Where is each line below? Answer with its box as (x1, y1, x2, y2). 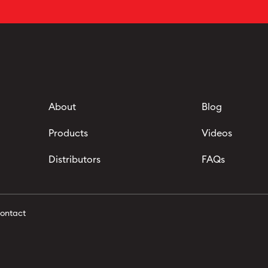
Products (48, 129, 88, 138)
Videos (202, 129, 233, 138)
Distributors (48, 155, 100, 165)
